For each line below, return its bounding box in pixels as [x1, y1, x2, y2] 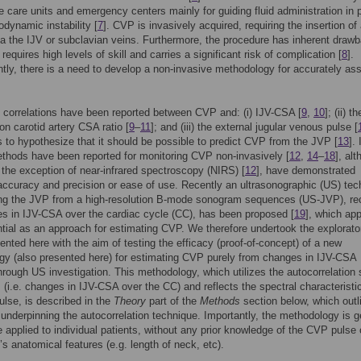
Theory [114, 295, 146, 307]
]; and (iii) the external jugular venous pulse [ [151, 121, 358, 133]
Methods [200, 295, 240, 307]
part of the [146, 295, 200, 307]
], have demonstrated [256, 164, 355, 176]
